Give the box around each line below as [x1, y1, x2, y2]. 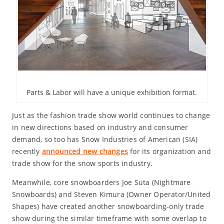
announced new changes [41, 146, 128, 156]
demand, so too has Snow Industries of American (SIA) [11, 134, 198, 144]
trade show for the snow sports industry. [11, 158, 152, 168]
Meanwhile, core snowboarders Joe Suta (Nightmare [11, 177, 191, 187]
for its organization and [127, 146, 211, 156]
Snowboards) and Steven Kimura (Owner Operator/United [11, 189, 211, 199]
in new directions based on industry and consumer [11, 122, 188, 132]
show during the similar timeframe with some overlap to [11, 213, 206, 223]
